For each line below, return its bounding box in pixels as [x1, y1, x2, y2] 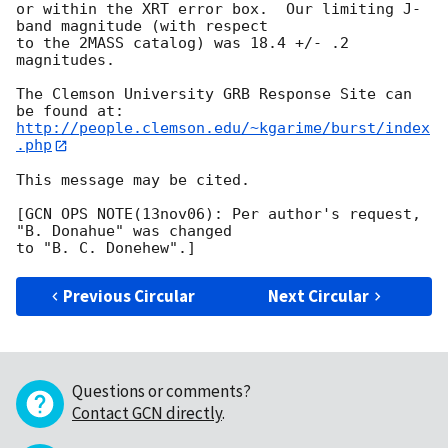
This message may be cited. [16, 170, 250, 189]
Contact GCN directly [72, 401, 222, 424]
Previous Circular [63, 284, 196, 307]
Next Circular [268, 284, 370, 307]
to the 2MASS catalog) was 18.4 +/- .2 [16, 34, 349, 53]
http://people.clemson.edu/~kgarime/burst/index [16, 119, 430, 138]
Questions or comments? [72, 379, 251, 402]
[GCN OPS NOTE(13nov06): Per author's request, [16, 204, 421, 223]
